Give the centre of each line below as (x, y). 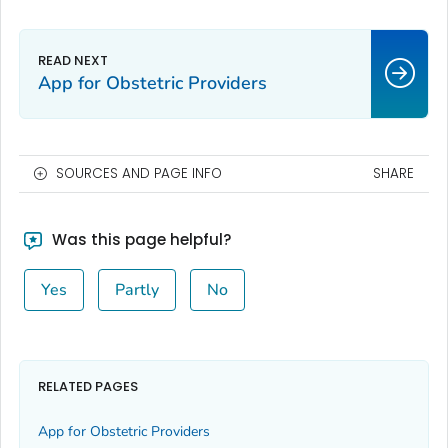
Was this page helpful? (139, 239)
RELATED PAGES (88, 387)
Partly (136, 289)
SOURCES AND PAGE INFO (139, 173)
